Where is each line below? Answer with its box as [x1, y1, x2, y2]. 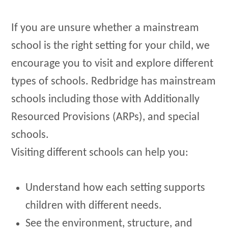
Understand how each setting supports [25, 182, 206, 194]
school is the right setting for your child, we [11, 40, 210, 52]
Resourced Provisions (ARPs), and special [11, 111, 200, 124]
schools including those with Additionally [11, 94, 200, 106]
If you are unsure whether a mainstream [11, 22, 199, 35]
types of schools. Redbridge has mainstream [11, 76, 216, 88]
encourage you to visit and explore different [11, 58, 214, 70]
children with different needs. [25, 200, 162, 212]
